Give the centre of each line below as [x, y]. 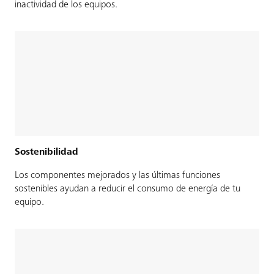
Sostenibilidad [46, 153]
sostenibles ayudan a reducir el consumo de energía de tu [128, 189]
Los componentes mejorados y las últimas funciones [117, 176]
